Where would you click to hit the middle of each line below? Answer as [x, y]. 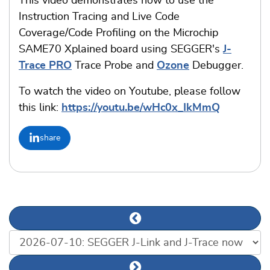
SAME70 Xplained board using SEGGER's [121, 50]
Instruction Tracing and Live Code [99, 17]
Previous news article [186, 225]
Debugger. [216, 66]
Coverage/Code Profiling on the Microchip [118, 33]
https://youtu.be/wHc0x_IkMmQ [141, 108]
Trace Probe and [114, 66]
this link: [40, 108]
